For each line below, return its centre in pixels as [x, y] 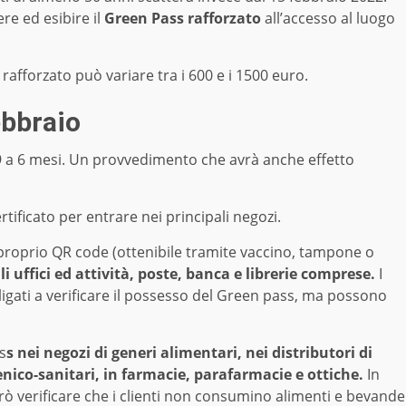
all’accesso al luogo [328, 18]
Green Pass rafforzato [181, 18]
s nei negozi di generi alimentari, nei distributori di [189, 352]
